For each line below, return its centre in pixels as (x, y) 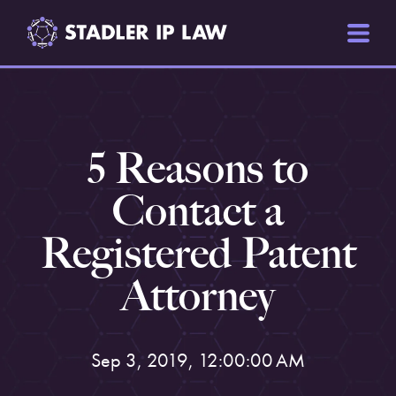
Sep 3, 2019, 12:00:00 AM (198, 360)
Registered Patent (198, 253)
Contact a (198, 211)
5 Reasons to (198, 168)
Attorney (198, 296)
